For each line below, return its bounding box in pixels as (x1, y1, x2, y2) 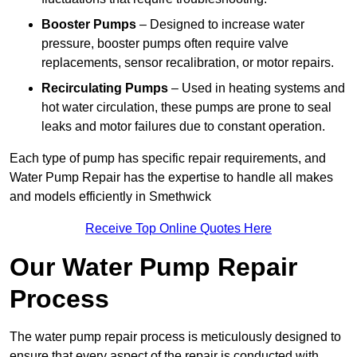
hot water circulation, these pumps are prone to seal (41, 100, 331, 115)
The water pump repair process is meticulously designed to (10, 330, 341, 344)
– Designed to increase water (136, 18, 304, 32)
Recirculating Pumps (41, 81, 168, 96)
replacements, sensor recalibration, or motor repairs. (41, 56, 334, 70)
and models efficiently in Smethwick (10, 190, 211, 204)
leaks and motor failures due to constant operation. (41, 120, 325, 134)
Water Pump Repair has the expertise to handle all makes (10, 171, 333, 185)
